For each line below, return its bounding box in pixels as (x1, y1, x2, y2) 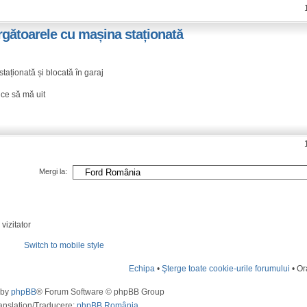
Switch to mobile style (24, 241, 105, 251)
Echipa (129, 264, 156, 274)
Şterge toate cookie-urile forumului (162, 264, 291, 274)
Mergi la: (39, 167, 68, 176)
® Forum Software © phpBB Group (36, 287, 164, 297)
